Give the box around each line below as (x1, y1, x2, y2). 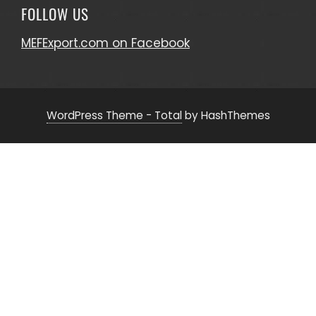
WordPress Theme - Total (46, 107, 182, 123)
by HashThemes (181, 107, 270, 123)
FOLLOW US (21, 2, 89, 25)
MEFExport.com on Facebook (21, 34, 190, 51)
